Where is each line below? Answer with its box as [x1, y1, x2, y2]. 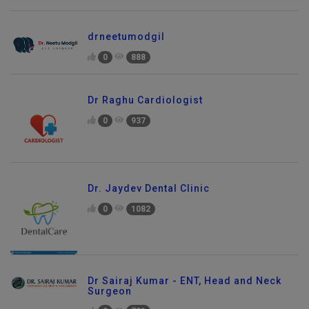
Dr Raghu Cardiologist [88, 99, 203, 110]
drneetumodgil [88, 35, 165, 47]
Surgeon [88, 290, 132, 301]
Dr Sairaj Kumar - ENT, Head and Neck [88, 279, 281, 291]
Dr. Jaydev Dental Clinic [88, 187, 210, 199]
